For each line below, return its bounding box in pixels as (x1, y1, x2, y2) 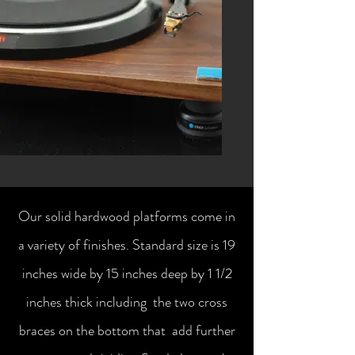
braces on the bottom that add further (18, 320, 235, 341)
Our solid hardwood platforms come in (18, 206, 235, 227)
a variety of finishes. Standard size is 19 (18, 235, 235, 255)
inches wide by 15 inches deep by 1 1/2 (21, 263, 232, 284)
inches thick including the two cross (26, 292, 227, 312)
